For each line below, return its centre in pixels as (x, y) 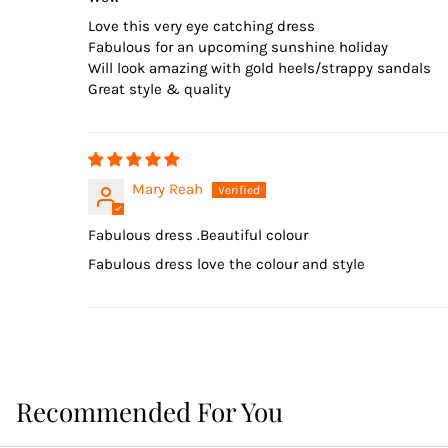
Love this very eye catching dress (201, 26)
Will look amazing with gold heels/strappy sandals (259, 68)
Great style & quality (159, 89)
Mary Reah (167, 189)
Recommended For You (149, 412)
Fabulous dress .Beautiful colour (198, 235)
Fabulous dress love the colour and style (226, 264)
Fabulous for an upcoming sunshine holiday (238, 47)
